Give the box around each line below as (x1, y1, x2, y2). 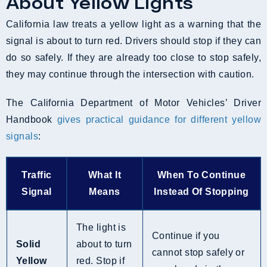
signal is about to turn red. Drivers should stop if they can (6, 36, 261, 46)
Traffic (21, 170, 52, 181)
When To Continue (157, 170, 246, 181)
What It (88, 170, 122, 181)
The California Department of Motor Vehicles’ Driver (6, 98, 261, 108)
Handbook (6, 114, 57, 125)
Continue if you (152, 231, 220, 241)
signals (6, 131, 39, 142)
